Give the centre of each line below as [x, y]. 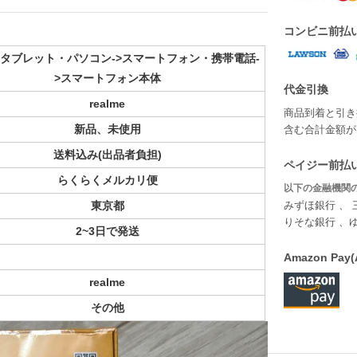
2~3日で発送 [107, 231]
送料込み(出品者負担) [107, 155]
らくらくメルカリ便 [107, 180]
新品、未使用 [107, 129]
